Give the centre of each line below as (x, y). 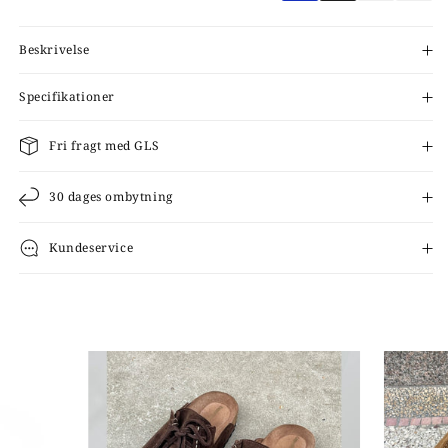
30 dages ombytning (111, 197)
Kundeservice (91, 248)
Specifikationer (67, 97)
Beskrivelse (54, 50)
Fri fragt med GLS (104, 146)
